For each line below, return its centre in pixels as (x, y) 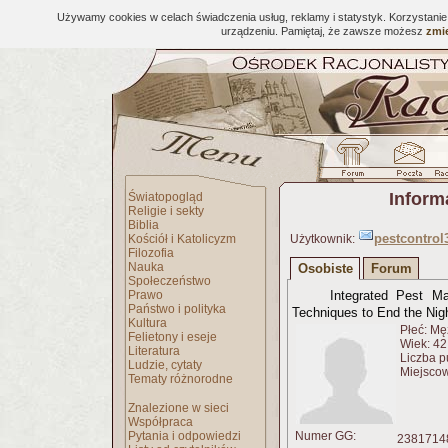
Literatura (154, 351)
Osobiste (325, 268)
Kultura (147, 323)
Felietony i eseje (172, 337)
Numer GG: (324, 436)
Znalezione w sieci (178, 408)
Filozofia (151, 253)
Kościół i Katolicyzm (182, 239)
